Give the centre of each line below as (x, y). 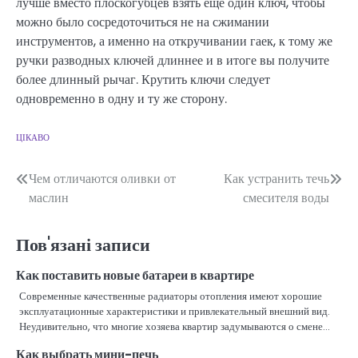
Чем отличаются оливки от (102, 178)
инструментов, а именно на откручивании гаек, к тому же (174, 41)
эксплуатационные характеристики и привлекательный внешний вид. (175, 311)
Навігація (58, 182)
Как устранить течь (276, 178)
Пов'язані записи (83, 244)
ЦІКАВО (33, 137)
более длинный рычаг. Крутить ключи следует (143, 79)
